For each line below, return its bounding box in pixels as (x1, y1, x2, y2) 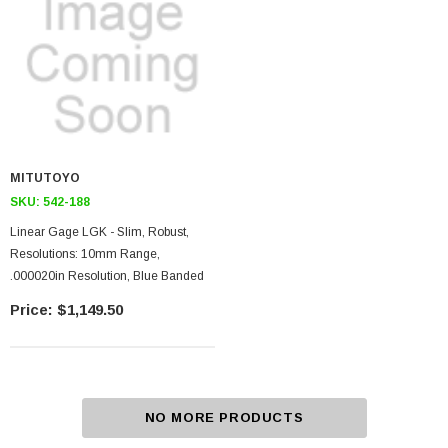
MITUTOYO (10, 171, 83, 185)
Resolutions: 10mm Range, (10, 247, 160, 261)
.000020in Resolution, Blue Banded (10, 269, 204, 283)
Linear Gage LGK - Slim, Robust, (10, 225, 189, 239)
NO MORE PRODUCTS (144, 410, 304, 425)
